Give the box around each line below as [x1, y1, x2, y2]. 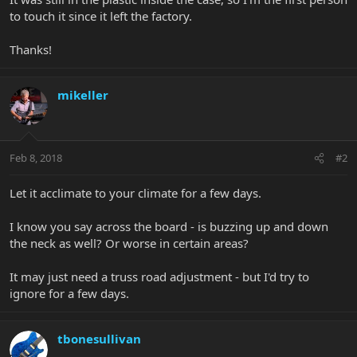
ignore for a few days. [10, 285, 129, 302]
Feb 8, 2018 [10, 151, 62, 166]
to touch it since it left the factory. [10, 7, 192, 24]
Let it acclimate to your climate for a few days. [10, 185, 261, 202]
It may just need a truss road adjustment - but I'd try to [10, 269, 309, 285]
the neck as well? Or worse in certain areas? [10, 235, 249, 252]
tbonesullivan [57, 331, 141, 347]
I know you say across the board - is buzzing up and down [10, 218, 328, 235]
